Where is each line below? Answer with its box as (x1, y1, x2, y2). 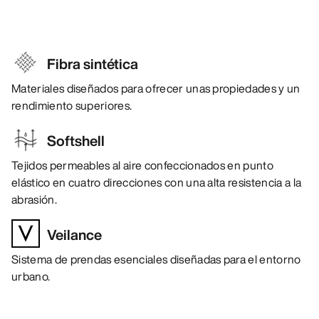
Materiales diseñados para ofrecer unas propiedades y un (11, 80, 300, 98)
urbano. (11, 268, 51, 286)
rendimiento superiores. (11, 97, 132, 115)
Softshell (47, 130, 105, 152)
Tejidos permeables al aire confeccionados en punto (11, 157, 274, 174)
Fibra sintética (47, 53, 138, 75)
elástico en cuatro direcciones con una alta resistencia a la (11, 174, 302, 192)
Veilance (47, 224, 102, 246)
